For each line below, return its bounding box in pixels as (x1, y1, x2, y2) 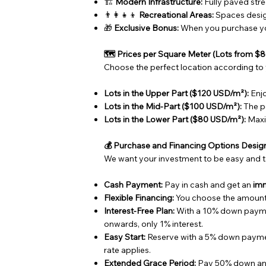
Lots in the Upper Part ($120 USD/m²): (104, 87, 249, 99)
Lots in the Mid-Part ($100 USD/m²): (104, 100, 242, 112)
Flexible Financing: (104, 192, 175, 203)
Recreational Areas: (139, 9, 214, 20)
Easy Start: (104, 231, 146, 242)
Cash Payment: (104, 179, 163, 190)
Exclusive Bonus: (114, 22, 179, 33)
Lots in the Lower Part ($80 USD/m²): (104, 113, 246, 125)
